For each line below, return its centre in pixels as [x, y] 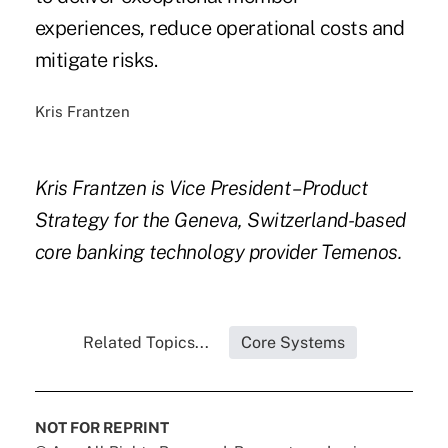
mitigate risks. [96, 60]
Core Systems [292, 343]
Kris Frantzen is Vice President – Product [201, 188]
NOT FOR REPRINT [101, 428]
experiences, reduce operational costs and [219, 28]
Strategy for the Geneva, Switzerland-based [220, 220]
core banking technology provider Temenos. [218, 252]
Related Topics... [145, 343]
